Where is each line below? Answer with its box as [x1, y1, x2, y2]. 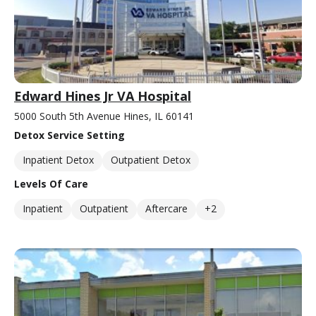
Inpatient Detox [23, 153, 94, 167]
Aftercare [145, 202, 188, 216]
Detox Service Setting [14, 128, 125, 142]
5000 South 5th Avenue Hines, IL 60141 [14, 109, 194, 123]
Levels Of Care [14, 177, 88, 191]
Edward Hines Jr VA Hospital [14, 87, 191, 105]
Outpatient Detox [111, 153, 190, 167]
